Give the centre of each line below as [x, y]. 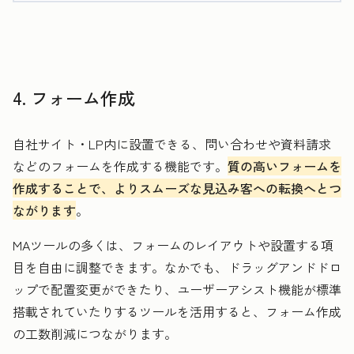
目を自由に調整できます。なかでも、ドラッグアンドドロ [177, 267]
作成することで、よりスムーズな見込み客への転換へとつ [177, 188]
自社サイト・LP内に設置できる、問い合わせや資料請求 [172, 143]
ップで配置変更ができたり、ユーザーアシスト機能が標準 [177, 289]
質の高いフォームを [284, 166]
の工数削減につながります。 [95, 333]
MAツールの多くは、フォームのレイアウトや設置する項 [173, 245]
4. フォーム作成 [74, 97]
